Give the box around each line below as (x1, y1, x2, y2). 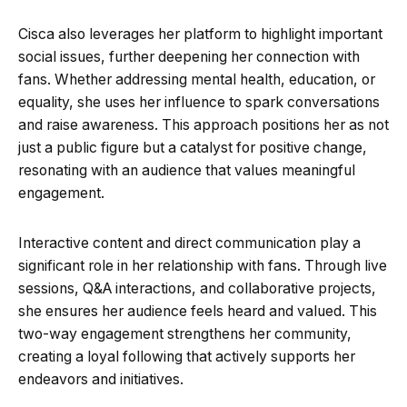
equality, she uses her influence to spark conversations (18, 93, 380, 111)
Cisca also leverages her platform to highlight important (18, 25, 382, 43)
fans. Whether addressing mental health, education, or (18, 70, 375, 88)
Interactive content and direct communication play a (18, 233, 361, 252)
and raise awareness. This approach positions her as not (18, 115, 389, 134)
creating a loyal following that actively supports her (18, 347, 355, 365)
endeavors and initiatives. (18, 370, 184, 388)
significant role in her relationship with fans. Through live (18, 256, 387, 274)
